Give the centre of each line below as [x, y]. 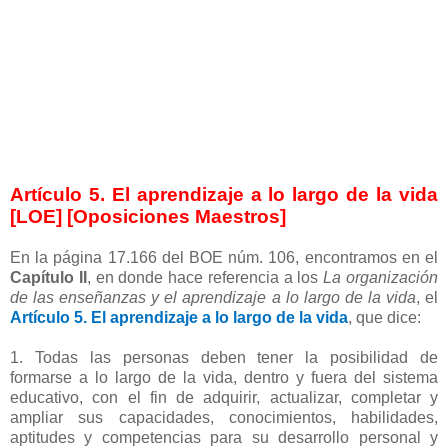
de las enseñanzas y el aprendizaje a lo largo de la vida [213, 298]
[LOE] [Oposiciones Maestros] [148, 217]
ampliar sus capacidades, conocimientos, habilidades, [224, 418]
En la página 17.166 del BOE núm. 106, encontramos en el [224, 258]
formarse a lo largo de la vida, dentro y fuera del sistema [224, 378]
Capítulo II [48, 278]
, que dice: [386, 318]
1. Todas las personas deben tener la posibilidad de [224, 358]
